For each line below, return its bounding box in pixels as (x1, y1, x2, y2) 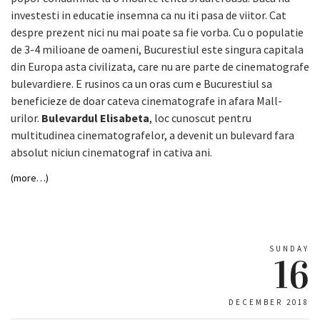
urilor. (11, 110, 41, 125)
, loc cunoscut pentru (149, 110, 251, 125)
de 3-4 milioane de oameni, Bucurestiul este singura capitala (11, 41, 304, 56)
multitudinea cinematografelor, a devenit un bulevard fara (11, 127, 294, 142)
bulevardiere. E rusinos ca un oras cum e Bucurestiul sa (11, 76, 272, 91)
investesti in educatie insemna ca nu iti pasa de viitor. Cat (11, 7, 286, 22)
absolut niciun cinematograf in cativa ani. (11, 144, 212, 159)
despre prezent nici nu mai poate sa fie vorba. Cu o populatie (11, 24, 304, 39)
